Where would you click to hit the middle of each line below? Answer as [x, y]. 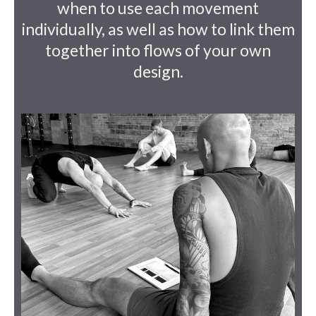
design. [158, 71]
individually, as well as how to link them [158, 29]
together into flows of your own [158, 50]
